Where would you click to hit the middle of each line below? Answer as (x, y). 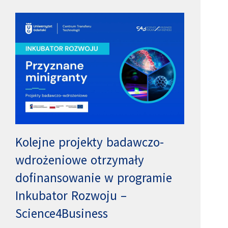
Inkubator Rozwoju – (71, 195)
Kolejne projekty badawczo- (90, 142)
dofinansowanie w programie (94, 177)
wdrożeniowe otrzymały (80, 160)
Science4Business (62, 213)
